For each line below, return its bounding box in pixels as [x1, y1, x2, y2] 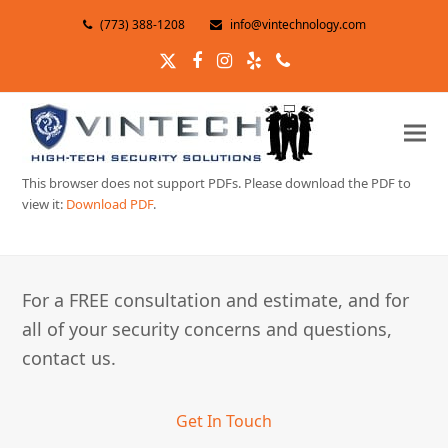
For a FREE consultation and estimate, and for [22, 288, 410, 313]
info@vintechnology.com [226, 16, 366, 33]
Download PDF [66, 195, 154, 214]
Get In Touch [176, 410, 272, 433]
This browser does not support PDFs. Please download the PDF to [22, 174, 412, 193]
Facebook [196, 57, 277, 82]
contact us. [22, 346, 117, 371]
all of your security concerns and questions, [22, 317, 393, 342]
